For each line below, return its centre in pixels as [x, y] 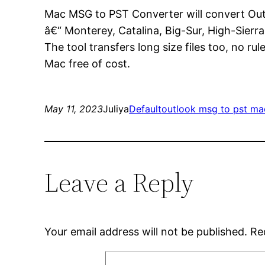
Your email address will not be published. [146, 232]
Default [146, 109]
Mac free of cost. [88, 64]
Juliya [116, 109]
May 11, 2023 [74, 109]
